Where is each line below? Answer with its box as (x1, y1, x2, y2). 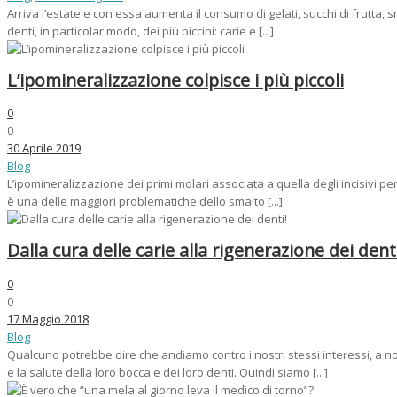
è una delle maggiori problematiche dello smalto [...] (7, 193, 283, 210)
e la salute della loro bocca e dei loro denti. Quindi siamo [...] (7, 363, 328, 380)
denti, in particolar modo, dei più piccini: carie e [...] (7, 22, 274, 39)
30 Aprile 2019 (7, 140, 81, 157)
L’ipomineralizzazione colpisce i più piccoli (7, 68, 344, 93)
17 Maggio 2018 (7, 310, 89, 327)
